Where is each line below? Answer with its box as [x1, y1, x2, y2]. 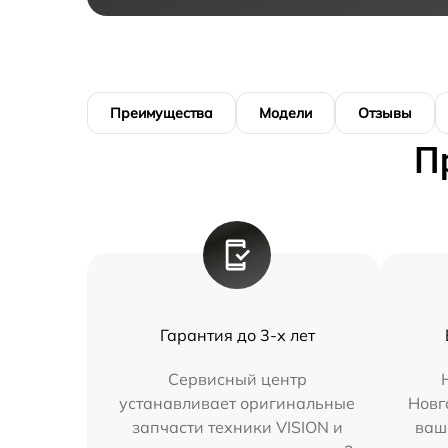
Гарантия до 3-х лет [159, 325, 315, 346]
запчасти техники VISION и [131, 417, 343, 438]
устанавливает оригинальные [119, 393, 356, 414]
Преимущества [110, 104, 213, 123]
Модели [259, 104, 312, 123]
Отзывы [358, 104, 412, 123]
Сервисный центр [167, 369, 307, 390]
